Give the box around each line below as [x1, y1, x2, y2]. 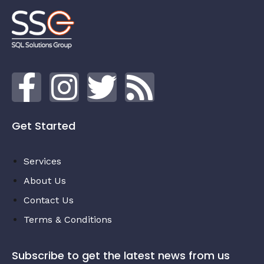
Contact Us [24, 194, 74, 206]
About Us [24, 174, 66, 186]
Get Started [12, 118, 75, 133]
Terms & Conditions [24, 213, 112, 225]
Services [24, 155, 61, 167]
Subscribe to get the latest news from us [12, 247, 230, 263]
